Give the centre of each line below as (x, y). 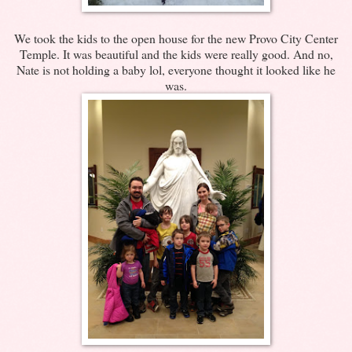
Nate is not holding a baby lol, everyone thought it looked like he (176, 69)
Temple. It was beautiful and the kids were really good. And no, (176, 53)
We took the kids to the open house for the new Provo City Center (176, 38)
